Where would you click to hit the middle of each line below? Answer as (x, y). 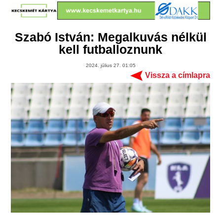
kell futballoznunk (110, 50)
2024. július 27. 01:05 (110, 66)
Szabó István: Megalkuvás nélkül (110, 37)
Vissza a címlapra (177, 75)
